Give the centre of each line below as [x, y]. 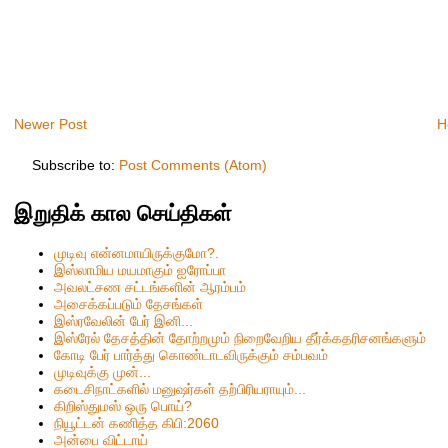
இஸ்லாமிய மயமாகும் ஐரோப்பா [140, 269]
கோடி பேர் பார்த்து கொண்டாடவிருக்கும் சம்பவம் [191, 354]
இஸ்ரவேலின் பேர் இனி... [124, 320]
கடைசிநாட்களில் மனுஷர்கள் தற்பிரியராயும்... [180, 388]
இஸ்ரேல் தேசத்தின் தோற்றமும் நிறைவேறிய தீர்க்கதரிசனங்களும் [240, 337]
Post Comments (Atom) [192, 164]
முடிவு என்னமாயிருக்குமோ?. [137, 252]
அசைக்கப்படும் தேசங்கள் [129, 303]
